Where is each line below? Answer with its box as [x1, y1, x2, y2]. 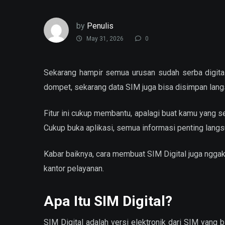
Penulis [87, 21, 114, 31]
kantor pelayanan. [44, 164, 104, 174]
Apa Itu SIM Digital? [44, 192, 172, 209]
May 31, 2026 [85, 35, 124, 43]
